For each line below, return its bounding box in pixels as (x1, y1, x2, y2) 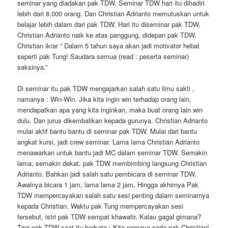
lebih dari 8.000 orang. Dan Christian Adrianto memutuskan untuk (17, 8, 210, 18)
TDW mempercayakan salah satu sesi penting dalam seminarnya (17, 190, 210, 200)
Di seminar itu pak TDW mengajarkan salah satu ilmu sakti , (17, 83, 195, 93)
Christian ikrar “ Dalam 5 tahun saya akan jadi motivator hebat (17, 40, 200, 50)
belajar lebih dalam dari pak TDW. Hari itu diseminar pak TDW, (17, 19, 201, 29)
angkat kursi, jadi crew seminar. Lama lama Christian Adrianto (17, 137, 200, 147)
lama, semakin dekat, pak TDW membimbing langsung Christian (17, 158, 207, 168)
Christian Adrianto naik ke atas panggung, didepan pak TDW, (17, 30, 197, 40)
